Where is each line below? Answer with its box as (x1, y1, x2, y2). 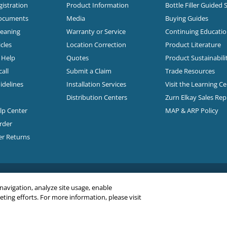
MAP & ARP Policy (165, 105, 218, 115)
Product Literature (165, 40, 221, 49)
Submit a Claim (66, 66, 111, 75)
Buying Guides (165, 13, 208, 23)
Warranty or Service (66, 26, 126, 36)
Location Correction (66, 40, 126, 49)
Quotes (66, 53, 89, 62)
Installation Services (66, 79, 126, 89)
